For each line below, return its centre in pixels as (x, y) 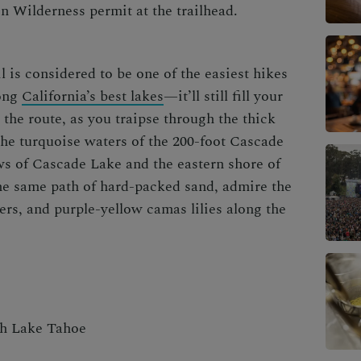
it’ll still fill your (230, 96)
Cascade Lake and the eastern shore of (156, 164)
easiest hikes (246, 73)
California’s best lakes (93, 96)
